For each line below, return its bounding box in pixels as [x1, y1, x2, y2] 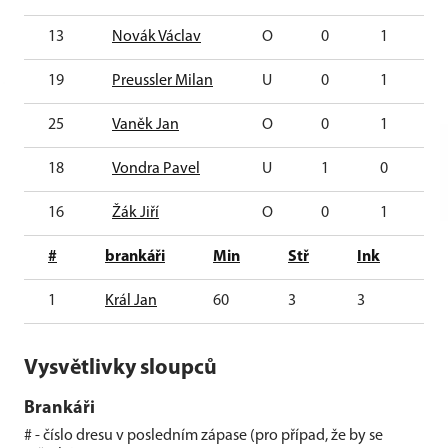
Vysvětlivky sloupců [24, 358, 217, 379]
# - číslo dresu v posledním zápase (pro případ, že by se [24, 428, 383, 444]
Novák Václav [112, 29, 201, 45]
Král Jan [105, 293, 157, 309]
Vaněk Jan [112, 117, 179, 133]
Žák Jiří [112, 205, 159, 221]
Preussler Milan [112, 73, 213, 89]
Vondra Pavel [112, 161, 200, 177]
